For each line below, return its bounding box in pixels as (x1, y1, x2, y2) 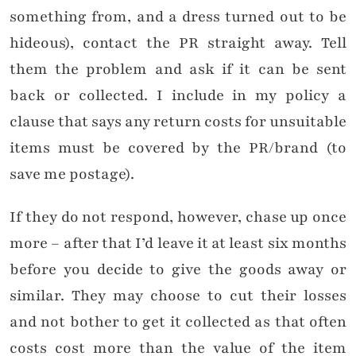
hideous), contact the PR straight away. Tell (10, 33, 346, 54)
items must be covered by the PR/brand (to (10, 137, 346, 159)
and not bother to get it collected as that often (10, 311, 346, 333)
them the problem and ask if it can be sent (10, 59, 346, 80)
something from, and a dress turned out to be (10, 6, 346, 28)
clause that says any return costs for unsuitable (10, 111, 346, 133)
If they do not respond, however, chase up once (10, 207, 346, 228)
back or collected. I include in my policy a (10, 85, 346, 106)
